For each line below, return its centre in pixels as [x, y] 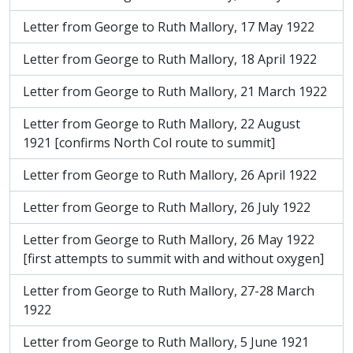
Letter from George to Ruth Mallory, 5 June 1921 [166, 342]
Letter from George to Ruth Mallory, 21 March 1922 [175, 91]
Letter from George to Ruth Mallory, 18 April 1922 [170, 59]
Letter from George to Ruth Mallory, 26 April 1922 [170, 175]
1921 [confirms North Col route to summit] [149, 143]
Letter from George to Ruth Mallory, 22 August [162, 124]
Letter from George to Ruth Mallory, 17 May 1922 [169, 27]
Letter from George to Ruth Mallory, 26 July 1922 [167, 207]
